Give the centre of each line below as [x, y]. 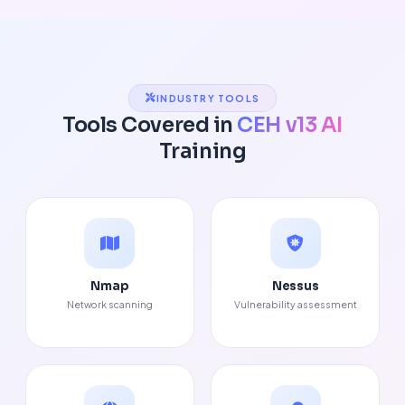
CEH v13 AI [290, 125]
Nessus [295, 286]
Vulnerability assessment [295, 305]
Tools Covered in [150, 125]
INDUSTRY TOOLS [208, 98]
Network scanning [109, 305]
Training [202, 151]
